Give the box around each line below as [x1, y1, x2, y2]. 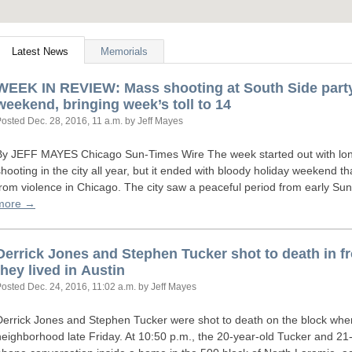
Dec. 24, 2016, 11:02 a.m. [27, 281, 136, 292]
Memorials [101, 46, 148, 57]
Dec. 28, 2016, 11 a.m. [27, 115, 123, 126]
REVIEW [60, 80, 115, 96]
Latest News [12, 46, 68, 57]
